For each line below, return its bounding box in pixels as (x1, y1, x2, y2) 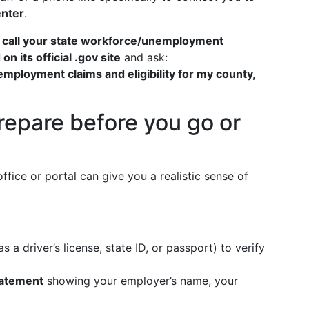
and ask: (121, 50, 168, 64)
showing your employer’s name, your (43, 274, 238, 288)
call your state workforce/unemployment (2, 34, 223, 48)
